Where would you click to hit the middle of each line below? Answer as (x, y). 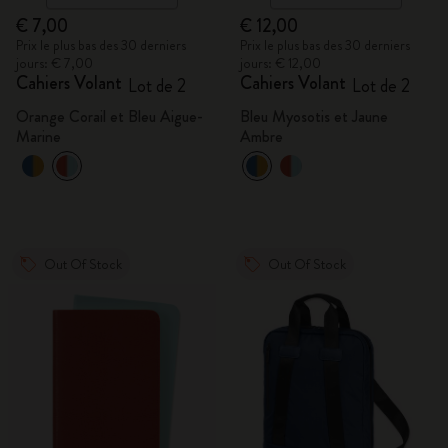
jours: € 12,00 (280, 63)
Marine (38, 136)
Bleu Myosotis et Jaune (314, 116)
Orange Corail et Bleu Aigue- (109, 116)
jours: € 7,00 (54, 63)
